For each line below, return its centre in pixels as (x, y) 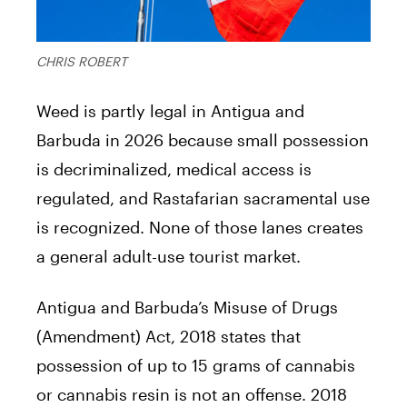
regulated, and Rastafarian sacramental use (203, 199)
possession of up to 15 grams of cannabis (196, 366)
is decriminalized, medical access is (174, 169)
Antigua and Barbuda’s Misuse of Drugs (187, 308)
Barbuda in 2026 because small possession (203, 140)
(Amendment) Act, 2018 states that (169, 337)
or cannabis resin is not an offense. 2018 (192, 395)
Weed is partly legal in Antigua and (170, 111)
